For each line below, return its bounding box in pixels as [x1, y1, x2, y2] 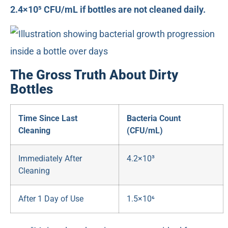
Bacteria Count [127, 113, 181, 123]
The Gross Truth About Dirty [10, 67, 178, 82]
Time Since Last [18, 113, 77, 123]
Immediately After [18, 153, 82, 163]
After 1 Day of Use [18, 193, 83, 204]
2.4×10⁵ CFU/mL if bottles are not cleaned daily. [10, 4, 206, 15]
